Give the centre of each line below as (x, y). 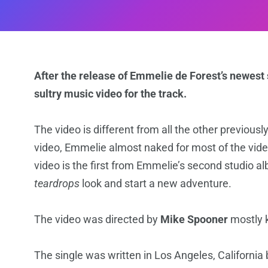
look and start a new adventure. (156, 184)
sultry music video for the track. (110, 94)
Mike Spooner (194, 220)
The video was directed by (97, 220)
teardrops (57, 184)
